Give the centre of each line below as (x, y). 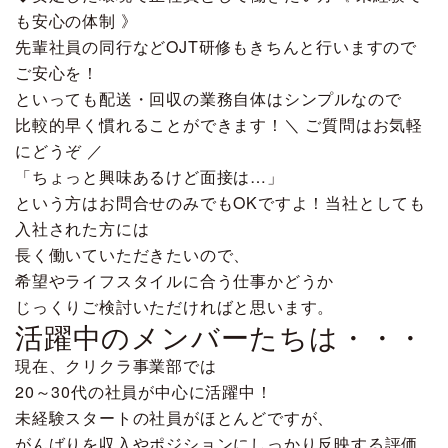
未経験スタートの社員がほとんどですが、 (175, 417)
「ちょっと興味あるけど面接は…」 (149, 176)
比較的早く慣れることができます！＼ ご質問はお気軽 (219, 124)
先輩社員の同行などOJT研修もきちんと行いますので (216, 46)
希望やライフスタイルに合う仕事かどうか (175, 280)
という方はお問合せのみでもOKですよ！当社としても (220, 202)
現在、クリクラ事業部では (116, 365)
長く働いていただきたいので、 (133, 254)
